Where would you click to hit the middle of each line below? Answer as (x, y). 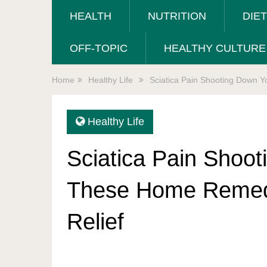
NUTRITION (177, 16)
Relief (95, 222)
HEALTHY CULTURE (215, 48)
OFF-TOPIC (99, 48)
